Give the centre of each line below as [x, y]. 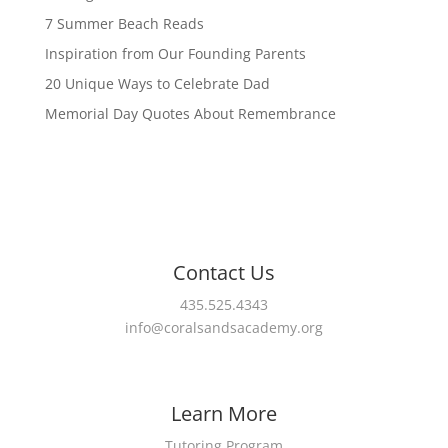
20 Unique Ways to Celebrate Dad [157, 83]
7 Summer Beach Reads [124, 23]
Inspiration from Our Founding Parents [175, 53]
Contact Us [223, 272]
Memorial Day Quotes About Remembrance [190, 113]
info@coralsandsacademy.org [223, 327]
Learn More [223, 413]
